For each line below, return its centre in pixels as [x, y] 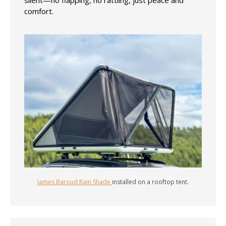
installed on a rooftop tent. [150, 182]
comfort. [39, 11]
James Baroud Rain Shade [75, 182]
